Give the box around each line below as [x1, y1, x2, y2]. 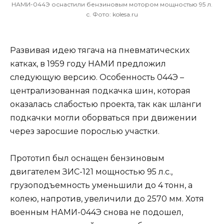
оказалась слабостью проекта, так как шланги [10, 99, 201, 109]
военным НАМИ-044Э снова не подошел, [10, 207, 183, 217]
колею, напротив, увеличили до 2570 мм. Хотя [10, 194, 204, 204]
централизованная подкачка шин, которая [10, 85, 190, 95]
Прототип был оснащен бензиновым [10, 153, 164, 163]
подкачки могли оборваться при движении [10, 112, 197, 122]
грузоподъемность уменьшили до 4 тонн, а [10, 180, 192, 190]
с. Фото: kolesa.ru [86, 10, 138, 18]
